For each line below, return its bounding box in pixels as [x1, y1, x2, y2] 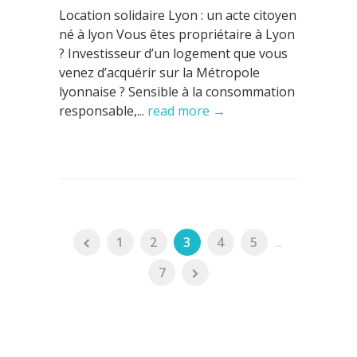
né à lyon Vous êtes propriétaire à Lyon [59, 25, 295, 43]
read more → [147, 102, 226, 120]
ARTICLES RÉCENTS [59, 335, 191, 350]
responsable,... [59, 102, 147, 120]
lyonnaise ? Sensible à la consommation [59, 83, 295, 100]
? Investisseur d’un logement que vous [59, 45, 288, 62]
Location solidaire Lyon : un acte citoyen [59, 6, 296, 24]
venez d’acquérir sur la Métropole [59, 64, 260, 81]
